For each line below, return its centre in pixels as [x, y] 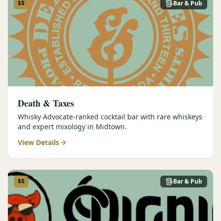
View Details [38, 142]
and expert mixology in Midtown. [72, 127]
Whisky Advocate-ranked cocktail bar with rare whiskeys [110, 117]
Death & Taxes [46, 103]
